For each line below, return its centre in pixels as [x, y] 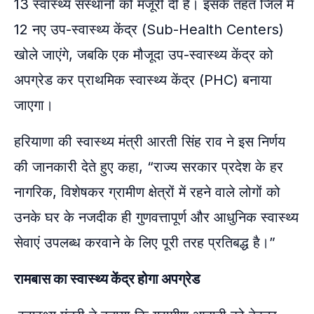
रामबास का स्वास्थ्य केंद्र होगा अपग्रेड [107, 279]
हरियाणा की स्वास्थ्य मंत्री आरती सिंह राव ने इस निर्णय [150, 141]
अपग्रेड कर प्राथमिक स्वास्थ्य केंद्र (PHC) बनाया [143, 80]
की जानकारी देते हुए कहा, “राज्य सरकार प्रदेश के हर [149, 166]
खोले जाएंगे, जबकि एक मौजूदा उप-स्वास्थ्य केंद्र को [144, 54]
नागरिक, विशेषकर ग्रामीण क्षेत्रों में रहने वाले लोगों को [147, 192]
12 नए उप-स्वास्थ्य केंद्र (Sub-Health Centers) [149, 29]
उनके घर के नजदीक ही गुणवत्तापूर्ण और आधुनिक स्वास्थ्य [156, 217]
